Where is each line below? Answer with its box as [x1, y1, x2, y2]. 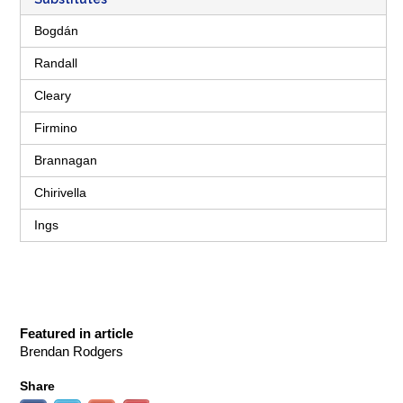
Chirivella [34, 185, 86, 200]
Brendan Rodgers [20, 344, 123, 359]
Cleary [34, 88, 71, 103]
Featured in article [20, 326, 133, 341]
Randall [34, 56, 77, 70]
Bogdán [34, 23, 78, 38]
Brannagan [34, 153, 97, 167]
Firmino [34, 121, 77, 135]
